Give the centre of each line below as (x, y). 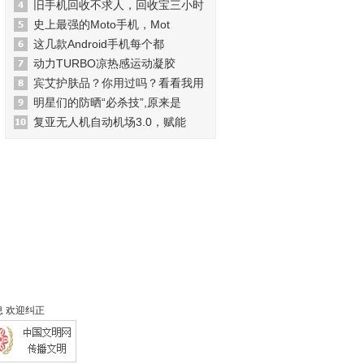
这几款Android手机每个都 (99, 44)
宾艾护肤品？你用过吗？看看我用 (119, 83)
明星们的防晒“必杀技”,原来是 (107, 102)
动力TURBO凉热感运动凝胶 (104, 63)
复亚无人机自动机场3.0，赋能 (110, 122)
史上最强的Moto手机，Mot (102, 24)
